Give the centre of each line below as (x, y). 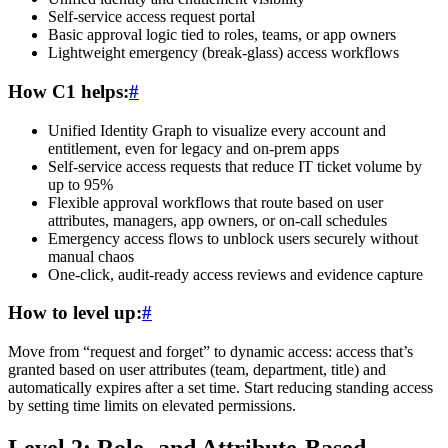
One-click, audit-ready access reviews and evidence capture (235, 274)
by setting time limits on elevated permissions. (152, 406)
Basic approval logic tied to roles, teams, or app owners (222, 35)
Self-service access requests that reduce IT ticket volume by (235, 166)
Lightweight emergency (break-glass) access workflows (223, 53)
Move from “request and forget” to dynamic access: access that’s (210, 352)
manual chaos (91, 256)
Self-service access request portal (151, 17)
